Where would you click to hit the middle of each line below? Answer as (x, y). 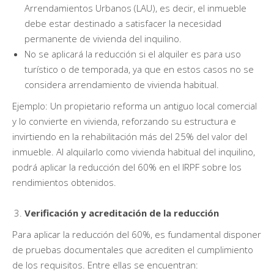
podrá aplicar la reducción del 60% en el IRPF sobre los (127, 167)
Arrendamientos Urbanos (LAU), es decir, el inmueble (135, 8)
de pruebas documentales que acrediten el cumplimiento (133, 249)
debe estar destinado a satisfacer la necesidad (123, 23)
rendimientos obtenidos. (64, 182)
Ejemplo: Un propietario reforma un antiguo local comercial (135, 106)
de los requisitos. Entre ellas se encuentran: (105, 265)
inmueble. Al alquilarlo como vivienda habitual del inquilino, (134, 151)
